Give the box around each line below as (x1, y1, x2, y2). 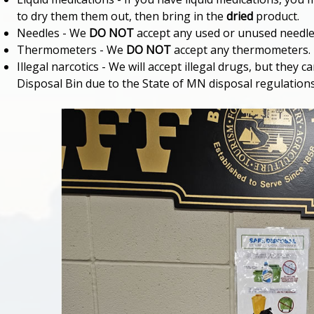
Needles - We (17, 25, 89, 41)
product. (253, 8, 299, 25)
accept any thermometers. (171, 42, 310, 58)
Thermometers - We (17, 42, 126, 58)
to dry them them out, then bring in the (17, 8, 226, 25)
